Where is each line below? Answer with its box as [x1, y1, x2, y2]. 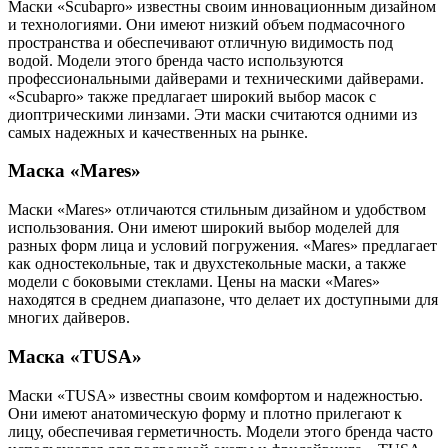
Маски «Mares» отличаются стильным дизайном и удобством [8, 201, 426, 219]
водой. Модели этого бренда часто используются [8, 51, 343, 69]
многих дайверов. [8, 309, 130, 327]
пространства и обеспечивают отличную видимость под [8, 33, 393, 51]
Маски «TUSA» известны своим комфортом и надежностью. [8, 386, 423, 404]
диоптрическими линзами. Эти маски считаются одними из [8, 105, 417, 123]
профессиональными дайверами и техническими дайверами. [8, 69, 424, 87]
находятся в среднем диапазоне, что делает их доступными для [8, 291, 438, 309]
